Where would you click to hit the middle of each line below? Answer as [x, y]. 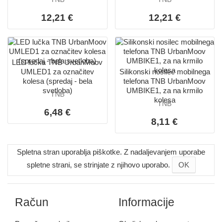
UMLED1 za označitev [57, 72]
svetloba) [57, 90]
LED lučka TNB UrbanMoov [57, 62]
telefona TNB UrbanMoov [165, 81]
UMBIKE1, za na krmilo [165, 90]
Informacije [146, 202]
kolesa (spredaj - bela [57, 81]
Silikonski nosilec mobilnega [165, 72]
